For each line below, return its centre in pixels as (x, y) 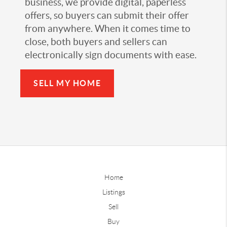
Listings (113, 192)
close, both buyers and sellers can (96, 42)
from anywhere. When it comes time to (108, 28)
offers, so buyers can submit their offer (107, 15)
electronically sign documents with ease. (111, 55)
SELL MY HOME (67, 83)
